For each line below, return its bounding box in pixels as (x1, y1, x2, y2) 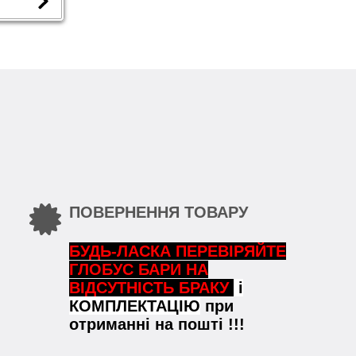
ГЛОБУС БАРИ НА (69, 261, 209, 279)
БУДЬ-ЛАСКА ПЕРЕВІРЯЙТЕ (69, 242, 287, 261)
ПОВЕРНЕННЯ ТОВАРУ (69, 203, 249, 221)
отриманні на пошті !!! (69, 315, 246, 334)
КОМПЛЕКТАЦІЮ (69, 297, 201, 315)
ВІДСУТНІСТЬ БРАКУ (69, 279, 234, 297)
